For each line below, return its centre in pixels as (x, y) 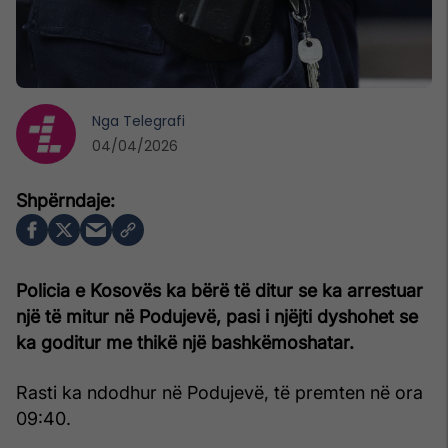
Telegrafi (154, 120)
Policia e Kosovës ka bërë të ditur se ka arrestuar (219, 290)
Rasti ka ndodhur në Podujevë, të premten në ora (219, 392)
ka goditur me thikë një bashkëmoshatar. (185, 342)
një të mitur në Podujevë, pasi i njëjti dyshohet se (217, 316)
